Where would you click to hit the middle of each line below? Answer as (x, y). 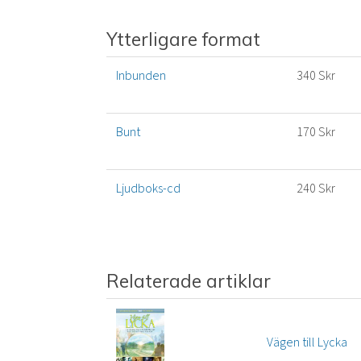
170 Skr (316, 133)
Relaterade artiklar (189, 281)
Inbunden (141, 76)
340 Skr (316, 76)
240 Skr (316, 189)
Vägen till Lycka (307, 343)
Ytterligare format (183, 39)
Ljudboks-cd (148, 189)
